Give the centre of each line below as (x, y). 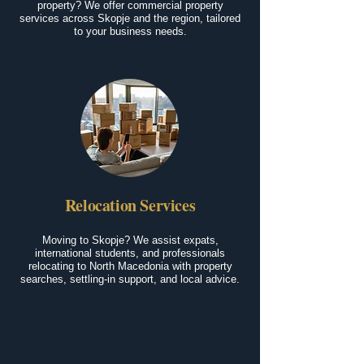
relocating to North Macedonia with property (130, 266)
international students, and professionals (130, 253)
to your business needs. (130, 31)
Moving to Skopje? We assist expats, (130, 240)
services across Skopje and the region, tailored (130, 18)
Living (125, 344)
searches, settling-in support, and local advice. (130, 279)
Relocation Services (130, 205)
